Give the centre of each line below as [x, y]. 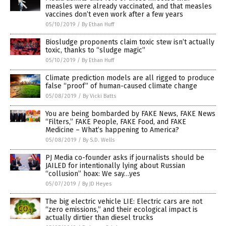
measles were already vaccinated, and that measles [129, 6]
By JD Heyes [97, 184]
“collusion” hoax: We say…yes [93, 174]
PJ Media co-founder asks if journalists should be [125, 157]
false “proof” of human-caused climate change [121, 86]
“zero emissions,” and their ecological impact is [122, 209]
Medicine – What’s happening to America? [112, 130]
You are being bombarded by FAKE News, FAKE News [130, 114]
